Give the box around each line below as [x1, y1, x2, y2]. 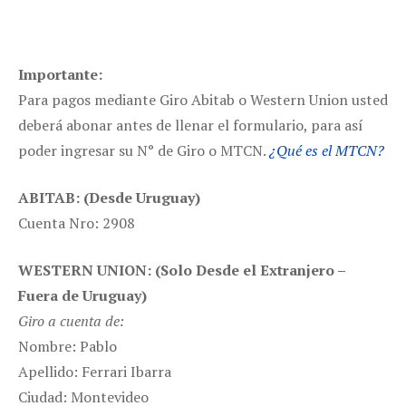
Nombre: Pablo [18, 336, 117, 357]
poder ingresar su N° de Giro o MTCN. [18, 140, 269, 161]
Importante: [18, 64, 102, 85]
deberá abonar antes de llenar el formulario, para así [18, 115, 363, 136]
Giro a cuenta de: [18, 311, 124, 332]
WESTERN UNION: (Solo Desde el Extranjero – [18, 260, 345, 281]
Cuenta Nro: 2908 [18, 213, 135, 234]
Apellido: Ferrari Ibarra [18, 362, 171, 382]
